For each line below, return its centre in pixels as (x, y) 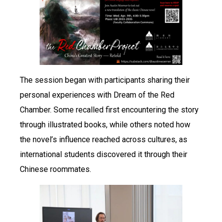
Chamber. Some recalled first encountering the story (109, 110)
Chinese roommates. (55, 169)
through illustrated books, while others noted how (105, 124)
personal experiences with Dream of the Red (97, 95)
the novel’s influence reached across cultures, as (104, 139)
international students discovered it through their (104, 154)
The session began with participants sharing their (105, 80)
